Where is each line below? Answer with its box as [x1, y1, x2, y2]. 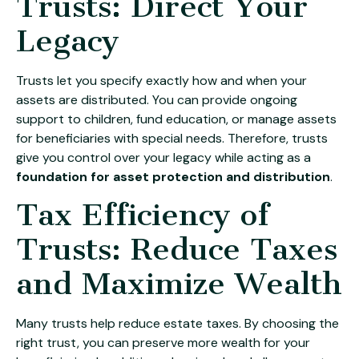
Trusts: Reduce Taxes [16, 230, 337, 268]
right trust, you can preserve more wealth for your [16, 333, 310, 351]
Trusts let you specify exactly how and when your [16, 71, 307, 89]
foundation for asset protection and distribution [16, 167, 330, 185]
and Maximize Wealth [16, 264, 342, 302]
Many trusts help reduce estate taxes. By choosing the [16, 314, 339, 332]
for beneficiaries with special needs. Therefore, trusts [16, 129, 328, 147]
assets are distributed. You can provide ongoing [16, 91, 297, 108]
